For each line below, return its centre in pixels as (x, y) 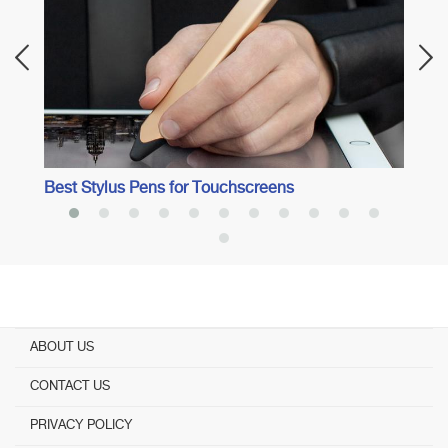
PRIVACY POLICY (81, 425)
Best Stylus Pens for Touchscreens (169, 189)
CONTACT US (70, 386)
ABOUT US (62, 347)
